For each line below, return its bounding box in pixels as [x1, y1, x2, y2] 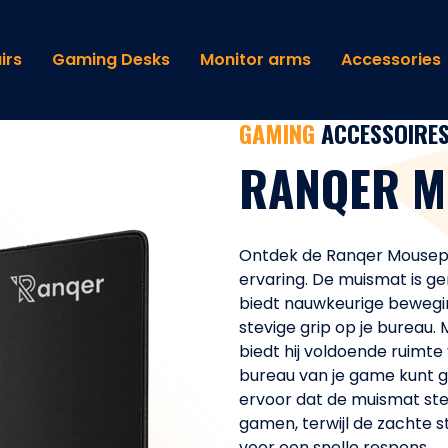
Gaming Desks [51, 48, 170, 71]
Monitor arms [199, 48, 311, 71]
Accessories [340, 48, 441, 71]
